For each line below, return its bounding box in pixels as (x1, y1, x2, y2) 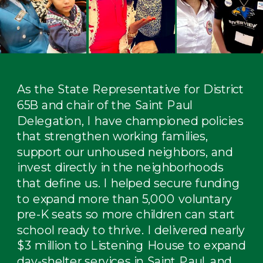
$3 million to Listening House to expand (17, 238, 246, 254)
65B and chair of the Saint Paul (17, 97, 193, 113)
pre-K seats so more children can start (17, 207, 235, 222)
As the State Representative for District (17, 82, 244, 97)
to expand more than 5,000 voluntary (17, 191, 232, 207)
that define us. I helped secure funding (17, 176, 240, 191)
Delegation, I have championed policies (17, 113, 244, 129)
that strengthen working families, (17, 129, 208, 144)
